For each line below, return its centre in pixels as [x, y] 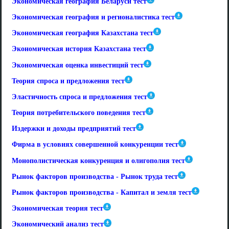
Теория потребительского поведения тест [79, 113]
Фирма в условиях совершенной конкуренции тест [95, 145]
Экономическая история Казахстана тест [79, 49]
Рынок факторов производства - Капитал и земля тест [102, 193]
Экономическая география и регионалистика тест [93, 17]
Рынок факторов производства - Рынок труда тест [95, 177]
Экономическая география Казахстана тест [83, 33]
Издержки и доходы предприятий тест [74, 129]
